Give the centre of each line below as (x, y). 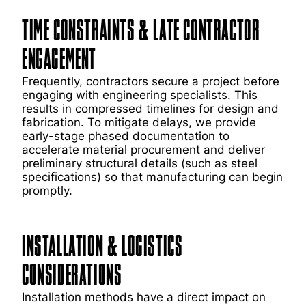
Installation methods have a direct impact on (144, 297)
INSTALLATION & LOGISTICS (102, 247)
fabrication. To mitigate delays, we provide (139, 122)
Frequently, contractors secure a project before (151, 81)
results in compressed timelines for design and (150, 109)
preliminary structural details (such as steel (140, 163)
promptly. (47, 191)
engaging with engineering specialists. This (140, 95)
